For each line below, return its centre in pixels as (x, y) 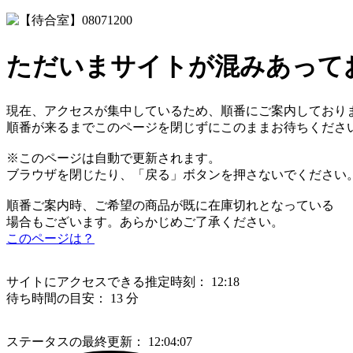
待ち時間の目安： (57, 299)
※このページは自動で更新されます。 (113, 158)
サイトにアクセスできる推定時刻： (107, 282)
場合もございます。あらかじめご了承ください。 (145, 222)
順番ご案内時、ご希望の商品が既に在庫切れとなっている (170, 206)
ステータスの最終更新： (76, 342)
